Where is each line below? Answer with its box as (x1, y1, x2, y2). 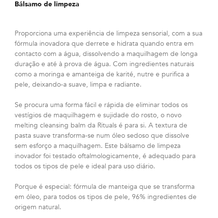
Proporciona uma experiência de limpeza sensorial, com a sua (15, 29, 202, 38)
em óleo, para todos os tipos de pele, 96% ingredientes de (15, 192, 197, 202)
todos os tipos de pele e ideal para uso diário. (15, 162, 155, 171)
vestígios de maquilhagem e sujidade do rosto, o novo (15, 110, 182, 120)
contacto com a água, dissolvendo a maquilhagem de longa (15, 49, 198, 59)
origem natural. (15, 202, 61, 212)
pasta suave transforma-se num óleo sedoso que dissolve (15, 131, 189, 141)
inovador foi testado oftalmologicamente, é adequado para (15, 151, 196, 161)
